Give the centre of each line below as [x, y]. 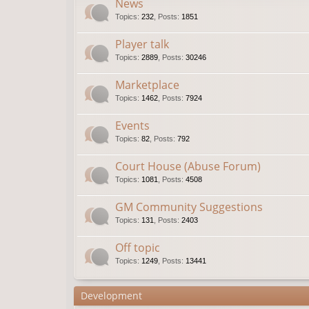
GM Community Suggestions [189, 207]
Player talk [142, 44]
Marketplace [147, 85]
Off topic [138, 248]
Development [111, 296]
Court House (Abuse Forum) [188, 166]
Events [132, 126]
